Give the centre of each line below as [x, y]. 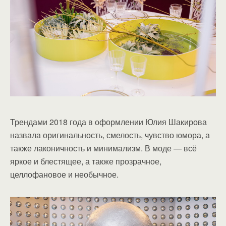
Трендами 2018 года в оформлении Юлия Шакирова [108, 122]
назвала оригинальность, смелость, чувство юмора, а [110, 135]
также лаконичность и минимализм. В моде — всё [103, 148]
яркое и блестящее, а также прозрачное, [86, 161]
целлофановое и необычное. [64, 174]
